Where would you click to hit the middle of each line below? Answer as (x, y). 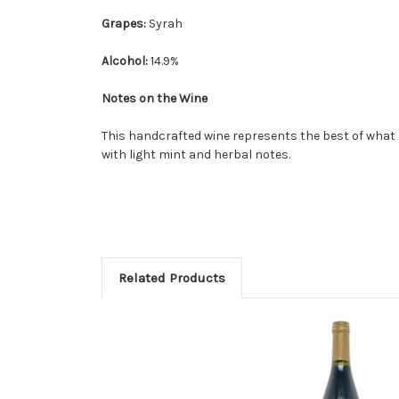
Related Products (171, 277)
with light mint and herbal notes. (196, 154)
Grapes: (125, 23)
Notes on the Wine (155, 98)
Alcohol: (126, 61)
